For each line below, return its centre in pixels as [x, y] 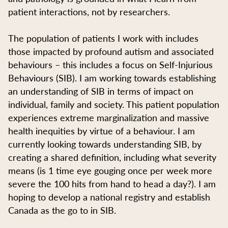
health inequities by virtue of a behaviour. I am [102, 130]
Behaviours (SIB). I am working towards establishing [112, 77]
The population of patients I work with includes [103, 38]
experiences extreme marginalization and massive [109, 117]
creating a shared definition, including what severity [112, 157]
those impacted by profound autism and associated [111, 51]
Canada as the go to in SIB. [62, 210]
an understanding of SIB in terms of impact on [101, 91]
